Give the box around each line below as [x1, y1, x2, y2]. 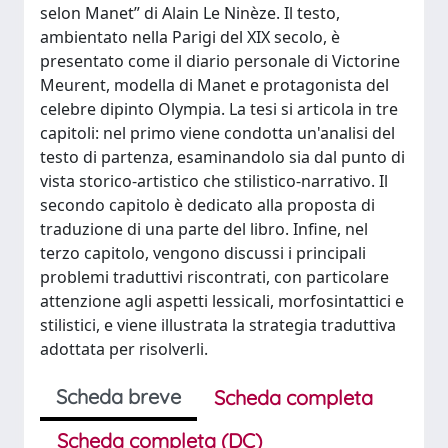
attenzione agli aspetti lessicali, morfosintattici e [40, 290, 404, 312]
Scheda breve [56, 384, 181, 409]
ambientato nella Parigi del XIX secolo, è [40, 26, 340, 48]
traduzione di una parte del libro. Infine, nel [40, 218, 368, 240]
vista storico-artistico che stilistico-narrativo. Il [40, 170, 388, 192]
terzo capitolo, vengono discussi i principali [40, 242, 366, 264]
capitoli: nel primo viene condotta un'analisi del [40, 122, 395, 144]
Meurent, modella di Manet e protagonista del [40, 74, 389, 96]
